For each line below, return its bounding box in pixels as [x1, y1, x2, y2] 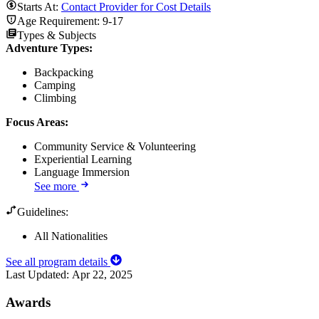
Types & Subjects [17, 28, 96, 41]
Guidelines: [17, 205, 68, 218]
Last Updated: [6, 268, 72, 281]
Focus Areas [6, 115, 65, 128]
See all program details [6, 255, 110, 268]
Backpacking [34, 66, 93, 78]
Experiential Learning [34, 152, 132, 165]
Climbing [34, 91, 76, 104]
